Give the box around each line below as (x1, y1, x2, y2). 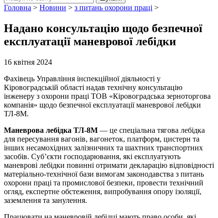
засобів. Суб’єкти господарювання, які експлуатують (4, 152, 181, 161)
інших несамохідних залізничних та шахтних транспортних (4, 143, 203, 152)
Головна (4, 3, 31, 12)
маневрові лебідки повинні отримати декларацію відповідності (4, 161, 214, 169)
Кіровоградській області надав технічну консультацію (4, 83, 182, 91)
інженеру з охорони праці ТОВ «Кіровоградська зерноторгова (4, 91, 211, 100)
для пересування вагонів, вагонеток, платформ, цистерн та (4, 134, 200, 143)
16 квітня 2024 (4, 57, 52, 66)
